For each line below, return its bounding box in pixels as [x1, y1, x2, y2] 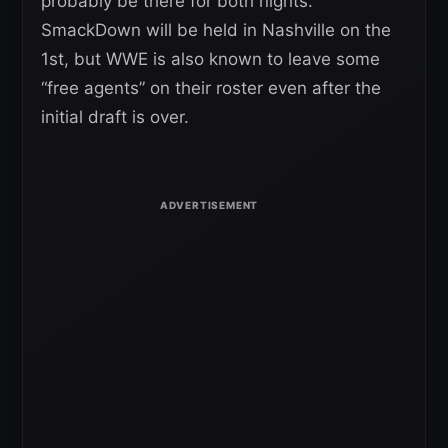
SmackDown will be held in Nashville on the [41, 19, 391, 40]
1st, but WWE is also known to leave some [41, 48, 380, 69]
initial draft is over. [41, 106, 189, 127]
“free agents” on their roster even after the [41, 77, 381, 98]
